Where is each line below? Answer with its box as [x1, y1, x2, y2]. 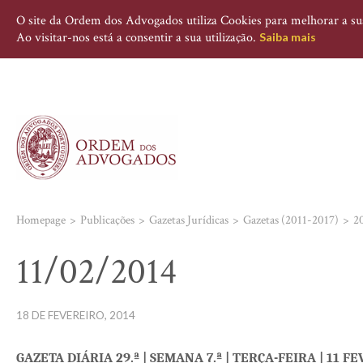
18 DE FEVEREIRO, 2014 [16, 309, 135, 322]
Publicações [80, 212, 135, 228]
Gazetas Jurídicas [149, 212, 228, 228]
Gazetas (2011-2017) [243, 212, 339, 228]
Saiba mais [259, 30, 316, 44]
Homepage [16, 212, 66, 228]
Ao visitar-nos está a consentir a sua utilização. [16, 29, 259, 46]
